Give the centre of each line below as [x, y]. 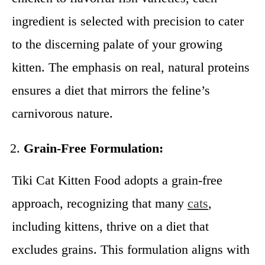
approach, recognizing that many [100, 203]
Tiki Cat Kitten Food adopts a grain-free [117, 180]
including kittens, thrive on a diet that [110, 226]
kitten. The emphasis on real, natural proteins [131, 67]
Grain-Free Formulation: [93, 148]
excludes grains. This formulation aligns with [131, 249]
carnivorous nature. [62, 113]
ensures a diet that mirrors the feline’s [111, 90]
